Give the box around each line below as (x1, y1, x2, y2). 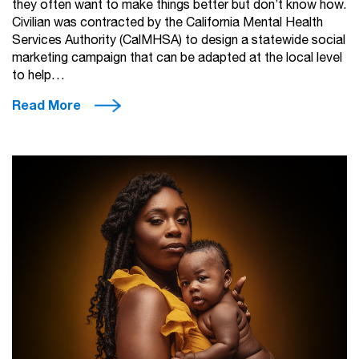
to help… (12, 65, 65, 86)
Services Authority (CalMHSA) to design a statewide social (12, 30, 345, 50)
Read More (12, 95, 81, 116)
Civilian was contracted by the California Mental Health (12, 12, 323, 33)
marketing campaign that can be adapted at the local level (12, 47, 342, 68)
